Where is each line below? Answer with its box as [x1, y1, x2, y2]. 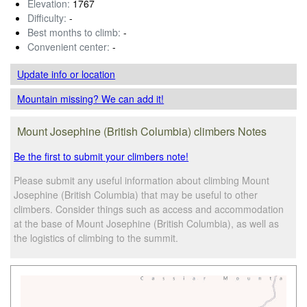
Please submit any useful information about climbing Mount [14, 173, 270, 187]
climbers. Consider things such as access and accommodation [14, 201, 284, 216]
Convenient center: [27, 39, 110, 53]
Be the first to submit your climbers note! [14, 149, 189, 163]
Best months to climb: [27, 25, 121, 39]
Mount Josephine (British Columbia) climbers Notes [17, 123, 267, 139]
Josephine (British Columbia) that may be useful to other [14, 187, 258, 201]
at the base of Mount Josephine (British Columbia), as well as [14, 216, 280, 230]
